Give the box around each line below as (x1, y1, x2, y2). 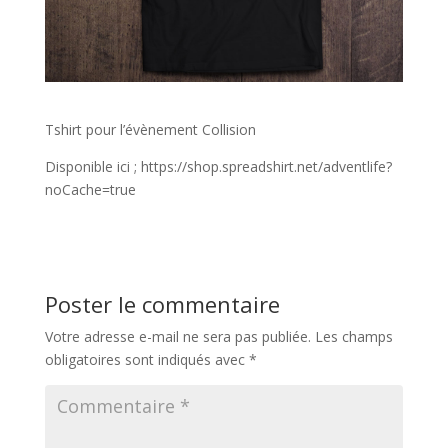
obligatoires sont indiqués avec (44, 349, 249, 369)
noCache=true (44, 179, 136, 199)
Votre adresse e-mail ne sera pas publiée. (44, 326, 311, 346)
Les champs (314, 326, 393, 346)
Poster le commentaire (44, 288, 280, 319)
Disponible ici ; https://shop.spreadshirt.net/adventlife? (44, 156, 392, 176)
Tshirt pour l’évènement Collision (44, 119, 256, 139)
